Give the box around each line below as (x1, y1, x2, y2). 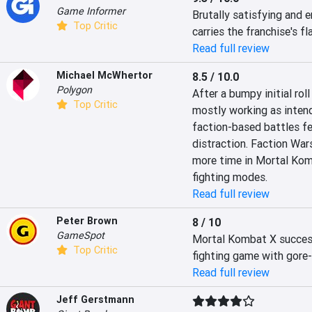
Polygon (56, 84, 92, 96)
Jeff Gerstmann (56, 293, 134, 306)
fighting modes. (192, 170, 267, 184)
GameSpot (56, 229, 104, 242)
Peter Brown (56, 214, 118, 227)
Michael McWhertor (56, 69, 153, 81)
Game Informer (56, 5, 125, 17)
